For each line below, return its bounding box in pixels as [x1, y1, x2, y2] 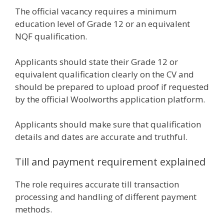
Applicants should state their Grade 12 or [15, 55, 178, 67]
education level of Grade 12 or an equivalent [15, 18, 190, 29]
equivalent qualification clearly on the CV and [15, 68, 194, 80]
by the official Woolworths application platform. [15, 93, 205, 105]
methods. [15, 203, 52, 215]
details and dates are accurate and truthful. [15, 131, 187, 142]
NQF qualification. [15, 30, 87, 42]
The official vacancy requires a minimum [15, 5, 176, 17]
